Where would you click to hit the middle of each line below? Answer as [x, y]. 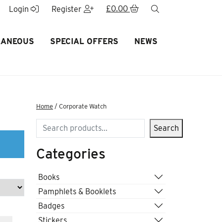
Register [67, 9]
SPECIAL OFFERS [84, 41]
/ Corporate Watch [80, 106]
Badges [51, 206]
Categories [71, 154]
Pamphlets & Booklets [77, 191]
